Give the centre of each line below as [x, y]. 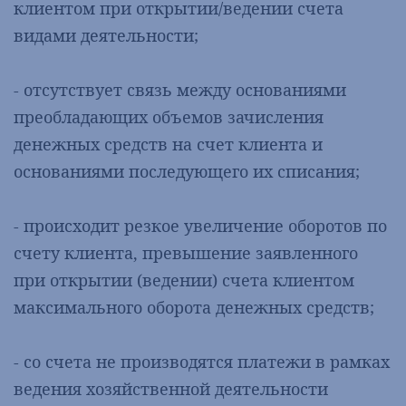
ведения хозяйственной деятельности [171, 389]
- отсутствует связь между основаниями [180, 90]
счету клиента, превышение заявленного [186, 253]
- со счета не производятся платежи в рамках [202, 362]
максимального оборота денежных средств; [194, 307]
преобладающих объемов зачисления [169, 117]
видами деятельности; [106, 35]
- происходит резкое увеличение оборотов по [200, 226]
